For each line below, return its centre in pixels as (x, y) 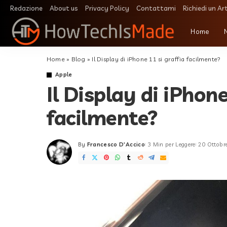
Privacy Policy (107, 8)
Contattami (156, 8)
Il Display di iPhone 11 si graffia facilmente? (156, 59)
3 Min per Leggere (171, 144)
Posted (88, 148)
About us (64, 8)
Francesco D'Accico (116, 144)
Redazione (26, 8)
